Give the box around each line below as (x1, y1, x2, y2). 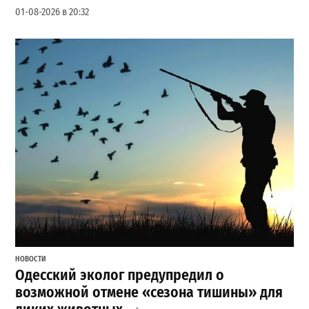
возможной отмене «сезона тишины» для (15, 283, 283, 301)
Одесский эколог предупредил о (15, 266, 225, 284)
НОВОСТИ (15, 254, 47, 263)
